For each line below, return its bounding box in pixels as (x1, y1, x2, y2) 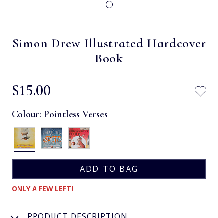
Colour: (12, 108, 44, 120)
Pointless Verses (44, 108, 108, 120)
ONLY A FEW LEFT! (12, 183, 73, 193)
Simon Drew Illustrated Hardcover (12, 35, 206, 51)
